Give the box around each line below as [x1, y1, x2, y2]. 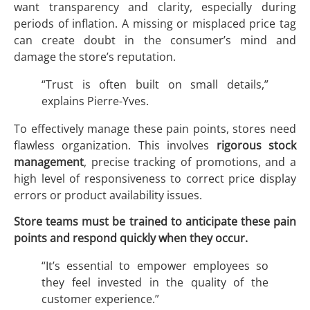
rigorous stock [216, 137, 297, 153]
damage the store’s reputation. [14, 48, 176, 64]
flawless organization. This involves [14, 137, 217, 153]
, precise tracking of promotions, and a [84, 154, 296, 170]
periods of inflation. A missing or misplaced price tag [14, 15, 296, 31]
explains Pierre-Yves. [42, 93, 149, 109]
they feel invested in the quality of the [42, 275, 268, 291]
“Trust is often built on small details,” [42, 76, 268, 92]
